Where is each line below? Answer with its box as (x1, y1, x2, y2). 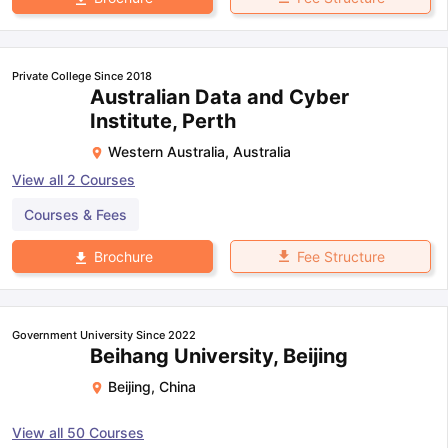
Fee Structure (296, 247, 385, 265)
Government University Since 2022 (12, 328, 196, 343)
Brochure (93, 248, 153, 266)
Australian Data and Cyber (90, 84, 349, 109)
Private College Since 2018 (12, 68, 152, 83)
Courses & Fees (24, 205, 127, 223)
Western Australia (108, 142, 225, 160)
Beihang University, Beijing (90, 344, 348, 369)
